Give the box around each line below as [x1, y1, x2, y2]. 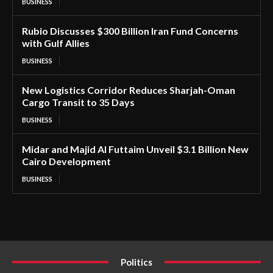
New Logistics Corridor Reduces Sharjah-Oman [22, 83, 235, 96]
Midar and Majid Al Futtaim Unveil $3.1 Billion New [22, 143, 249, 155]
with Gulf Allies [22, 37, 90, 49]
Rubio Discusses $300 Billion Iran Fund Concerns [22, 24, 238, 37]
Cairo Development [22, 155, 111, 167]
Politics [121, 256, 152, 268]
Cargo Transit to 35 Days [22, 96, 135, 108]
